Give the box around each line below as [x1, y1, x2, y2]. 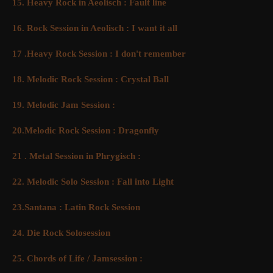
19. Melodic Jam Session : [12, 100, 115, 110]
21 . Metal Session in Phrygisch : [12, 151, 141, 161]
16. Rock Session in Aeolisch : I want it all [12, 23, 177, 34]
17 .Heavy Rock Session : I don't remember [12, 49, 186, 59]
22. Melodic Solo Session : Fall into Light [12, 177, 174, 187]
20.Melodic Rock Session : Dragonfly [12, 126, 159, 136]
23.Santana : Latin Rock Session [12, 202, 140, 213]
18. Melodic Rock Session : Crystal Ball [12, 74, 169, 85]
